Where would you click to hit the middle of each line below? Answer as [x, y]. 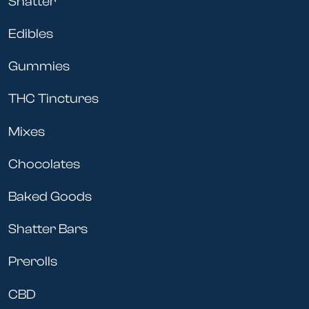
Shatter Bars [48, 229]
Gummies [39, 67]
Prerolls [33, 262]
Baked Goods [50, 197]
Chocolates [44, 164]
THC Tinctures [53, 99]
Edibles [31, 34]
